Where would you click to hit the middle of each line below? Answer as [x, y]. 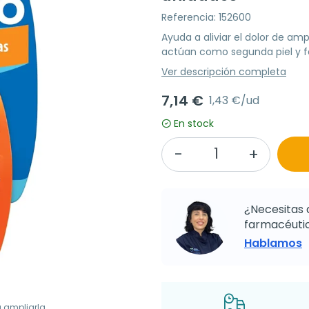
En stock [194, 123]
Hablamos [273, 243]
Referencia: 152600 [206, 17]
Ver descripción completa [224, 72]
